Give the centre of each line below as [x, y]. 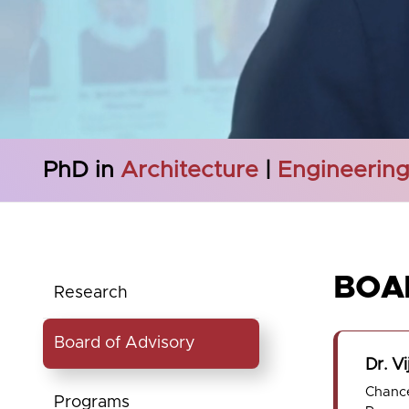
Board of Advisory [125, 343]
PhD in [82, 170]
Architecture [189, 170]
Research [91, 293]
